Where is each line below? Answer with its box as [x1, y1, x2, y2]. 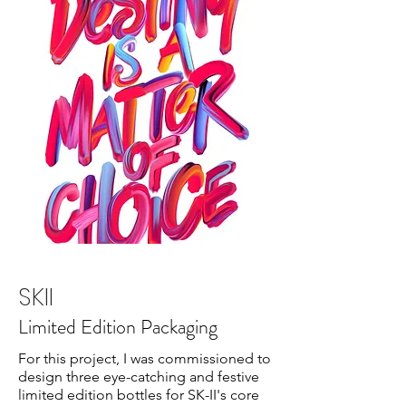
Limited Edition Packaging [18, 313, 217, 341]
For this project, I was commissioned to [18, 350, 271, 367]
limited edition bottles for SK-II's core [18, 386, 259, 403]
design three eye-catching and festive [18, 368, 259, 385]
